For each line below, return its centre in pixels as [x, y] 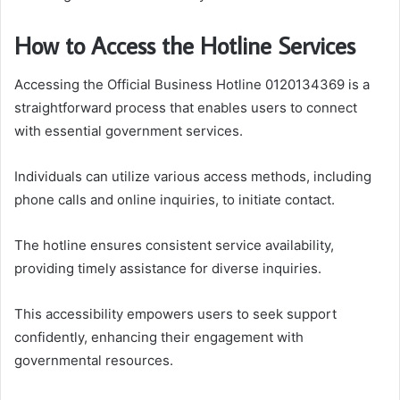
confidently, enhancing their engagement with [159, 337]
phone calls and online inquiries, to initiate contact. [175, 200]
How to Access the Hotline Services [185, 45]
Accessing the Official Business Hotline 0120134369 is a [192, 85]
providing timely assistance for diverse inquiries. [168, 269]
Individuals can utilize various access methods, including [193, 177]
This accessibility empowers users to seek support [175, 314]
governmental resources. [94, 361]
